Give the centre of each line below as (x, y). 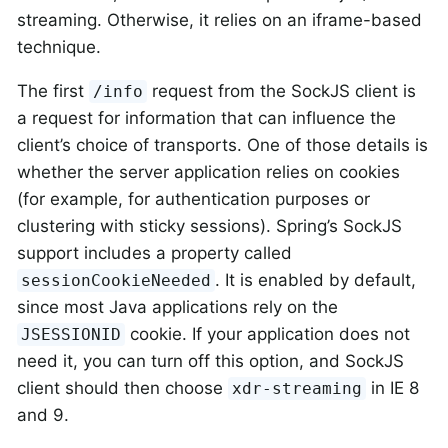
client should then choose (122, 388)
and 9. (43, 415)
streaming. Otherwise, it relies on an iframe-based (219, 20)
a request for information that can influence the (206, 118)
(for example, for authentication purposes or (193, 199)
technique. (59, 47)
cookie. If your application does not (268, 334)
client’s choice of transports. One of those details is (222, 145)
